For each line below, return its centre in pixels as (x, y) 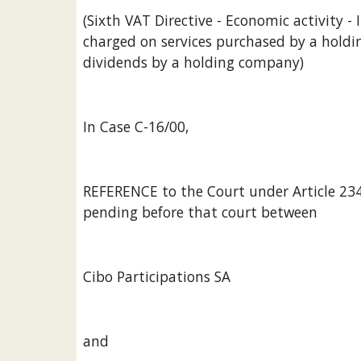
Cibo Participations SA (156, 276)
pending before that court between (200, 212)
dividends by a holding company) (193, 62)
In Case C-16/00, (135, 127)
